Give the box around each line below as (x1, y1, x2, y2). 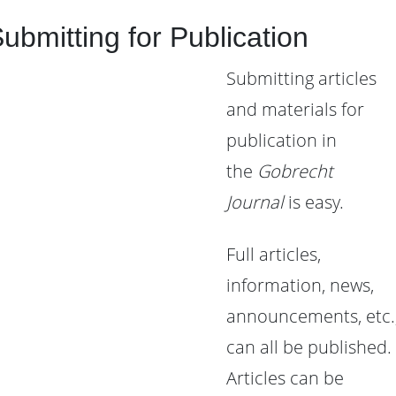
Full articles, (226, 242, 321, 266)
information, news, (226, 273, 374, 297)
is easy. (284, 190, 344, 214)
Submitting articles (226, 66, 377, 90)
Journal (226, 190, 284, 214)
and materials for (226, 97, 364, 121)
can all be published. (226, 335, 392, 359)
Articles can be (226, 366, 344, 390)
